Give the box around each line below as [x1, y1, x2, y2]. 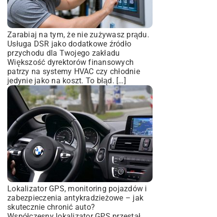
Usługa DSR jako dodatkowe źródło [7, 39, 131, 48]
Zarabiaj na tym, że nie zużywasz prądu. [7, 30, 149, 39]
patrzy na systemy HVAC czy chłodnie [7, 67, 140, 76]
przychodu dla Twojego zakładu [7, 48, 120, 58]
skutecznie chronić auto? [7, 202, 95, 212]
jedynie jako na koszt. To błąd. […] [7, 76, 126, 85]
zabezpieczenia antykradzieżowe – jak [7, 193, 143, 202]
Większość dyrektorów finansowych [7, 58, 134, 67]
